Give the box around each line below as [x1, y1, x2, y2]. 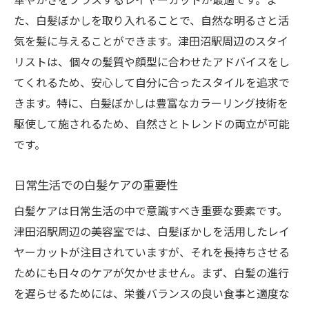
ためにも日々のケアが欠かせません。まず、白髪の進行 [14, 264, 289, 281]
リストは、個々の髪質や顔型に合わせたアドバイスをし [14, 53, 290, 70]
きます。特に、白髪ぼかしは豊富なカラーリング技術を [14, 94, 288, 111]
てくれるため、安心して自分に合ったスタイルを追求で [14, 74, 290, 90]
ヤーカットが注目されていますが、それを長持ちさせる [14, 243, 290, 260]
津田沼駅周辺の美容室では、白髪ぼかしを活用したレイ [14, 223, 290, 239]
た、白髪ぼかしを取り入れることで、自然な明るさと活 [14, 12, 289, 28]
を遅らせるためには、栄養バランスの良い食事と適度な [14, 285, 290, 301]
